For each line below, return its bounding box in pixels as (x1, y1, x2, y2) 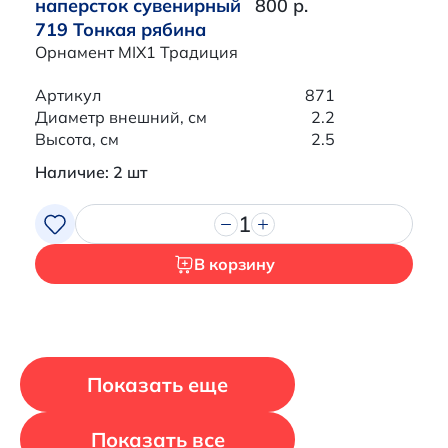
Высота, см (35, 129, 119, 150)
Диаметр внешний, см (35, 107, 207, 128)
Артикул (35, 85, 101, 106)
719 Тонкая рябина (35, 18, 206, 42)
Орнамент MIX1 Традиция (35, 42, 238, 63)
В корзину (193, 254, 275, 275)
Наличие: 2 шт (35, 162, 147, 183)
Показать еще (87, 371, 228, 397)
